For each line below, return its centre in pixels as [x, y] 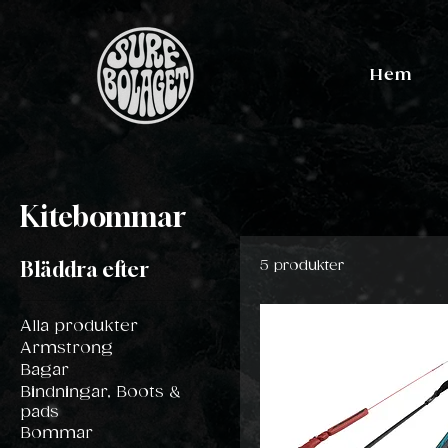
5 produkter [302, 265]
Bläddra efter [84, 269]
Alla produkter [79, 326]
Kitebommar [103, 216]
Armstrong [66, 348]
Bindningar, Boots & [100, 392]
